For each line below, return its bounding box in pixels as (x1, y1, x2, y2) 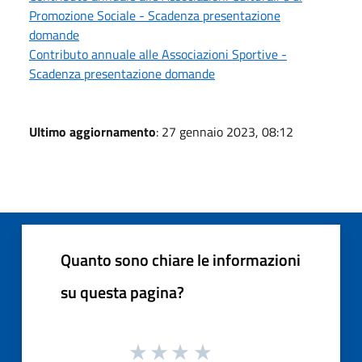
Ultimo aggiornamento (29, 121, 156, 141)
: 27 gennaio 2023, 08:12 (156, 121, 293, 141)
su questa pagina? (61, 279, 184, 305)
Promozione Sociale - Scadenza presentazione (29, 5, 280, 25)
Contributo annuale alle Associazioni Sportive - (29, 44, 287, 64)
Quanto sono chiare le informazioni (61, 246, 301, 272)
